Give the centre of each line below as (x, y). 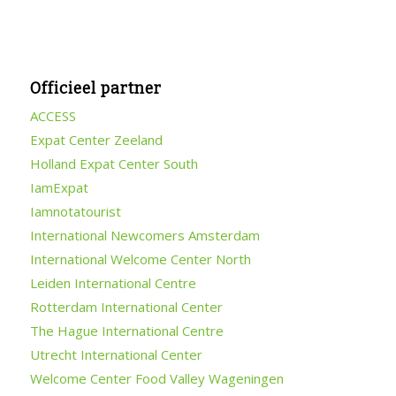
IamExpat (59, 187)
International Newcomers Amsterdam (145, 235)
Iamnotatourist (75, 211)
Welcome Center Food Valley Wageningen (156, 378)
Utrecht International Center (116, 354)
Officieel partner (95, 88)
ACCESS (53, 115)
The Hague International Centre (126, 330)
